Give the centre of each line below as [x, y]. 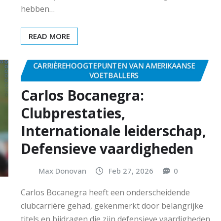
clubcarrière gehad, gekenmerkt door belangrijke [112, 205]
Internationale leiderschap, [113, 130]
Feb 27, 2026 [131, 170]
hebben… [38, 9]
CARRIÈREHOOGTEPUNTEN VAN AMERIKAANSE [114, 66]
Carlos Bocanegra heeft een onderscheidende [105, 192]
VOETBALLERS [114, 75]
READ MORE [49, 36]
